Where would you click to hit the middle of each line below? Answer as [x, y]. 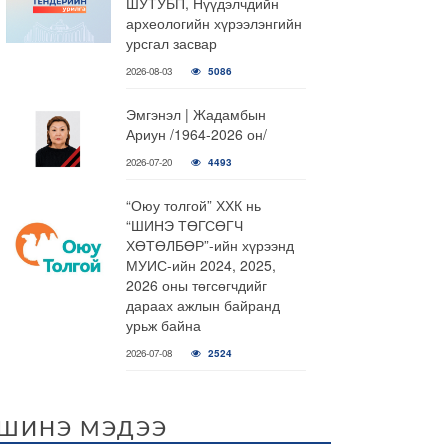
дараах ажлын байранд [203, 305]
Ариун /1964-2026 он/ [196, 134]
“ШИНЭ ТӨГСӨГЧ [184, 225]
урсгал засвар [171, 43]
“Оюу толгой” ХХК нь [193, 205]
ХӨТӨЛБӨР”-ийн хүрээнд [210, 245]
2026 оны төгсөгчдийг [196, 285]
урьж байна [163, 325]
